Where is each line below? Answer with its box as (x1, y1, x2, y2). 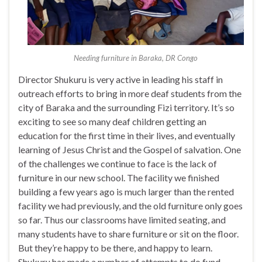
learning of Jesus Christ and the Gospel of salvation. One (18, 144, 241, 156)
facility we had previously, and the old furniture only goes (18, 200, 243, 212)
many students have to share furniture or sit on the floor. (18, 228, 239, 240)
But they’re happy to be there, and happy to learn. (18, 242, 212, 254)
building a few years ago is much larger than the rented (18, 186, 234, 198)
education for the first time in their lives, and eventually (18, 130, 235, 142)
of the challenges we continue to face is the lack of (18, 158, 217, 170)
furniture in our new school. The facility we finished (18, 172, 219, 184)
